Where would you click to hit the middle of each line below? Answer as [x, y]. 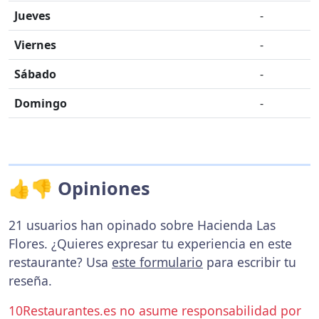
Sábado [35, 74]
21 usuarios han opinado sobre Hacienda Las [142, 225]
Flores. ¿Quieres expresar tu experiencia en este [150, 244]
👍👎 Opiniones [79, 188]
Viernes [35, 45]
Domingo [41, 103]
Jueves [32, 16]
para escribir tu [250, 262]
